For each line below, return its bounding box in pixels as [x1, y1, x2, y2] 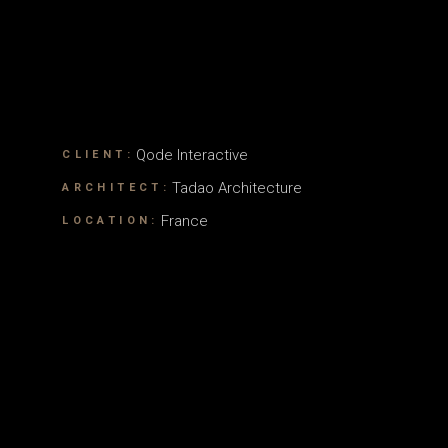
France [160, 211, 208, 230]
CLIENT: [62, 148, 135, 162]
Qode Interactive [136, 145, 249, 164]
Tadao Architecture [172, 178, 303, 197]
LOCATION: [62, 214, 159, 228]
